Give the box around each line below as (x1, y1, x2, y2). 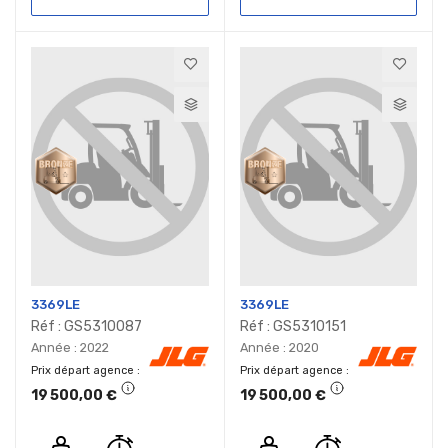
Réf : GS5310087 (31, 317, 142, 335)
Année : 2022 (31, 339, 109, 355)
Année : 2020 (239, 339, 319, 355)
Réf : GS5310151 (239, 317, 346, 335)
